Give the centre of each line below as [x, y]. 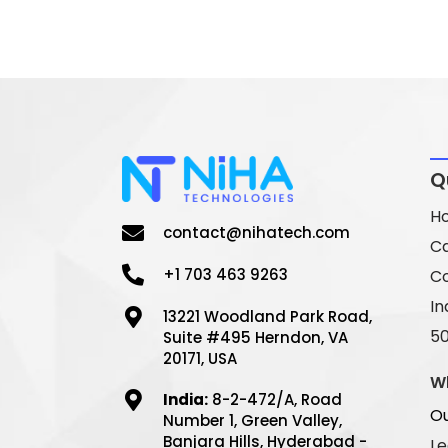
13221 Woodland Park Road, [267, 316]
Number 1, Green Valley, [252, 420]
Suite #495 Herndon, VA [255, 337]
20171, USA [200, 358]
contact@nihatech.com [256, 232]
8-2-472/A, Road [275, 399]
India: [185, 399]
